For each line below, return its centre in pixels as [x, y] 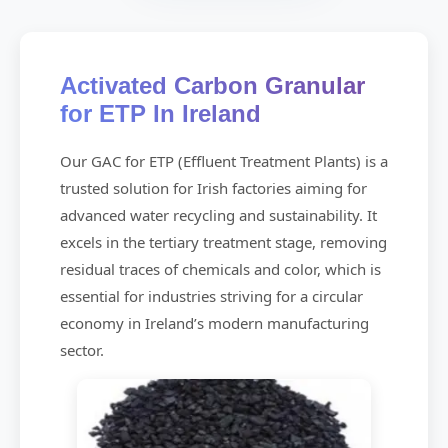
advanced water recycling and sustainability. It [218, 215]
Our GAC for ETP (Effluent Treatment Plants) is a [224, 161]
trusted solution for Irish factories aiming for [213, 188]
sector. [82, 350]
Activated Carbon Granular [212, 86]
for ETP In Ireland [160, 114]
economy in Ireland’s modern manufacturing [214, 323]
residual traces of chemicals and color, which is [220, 269]
